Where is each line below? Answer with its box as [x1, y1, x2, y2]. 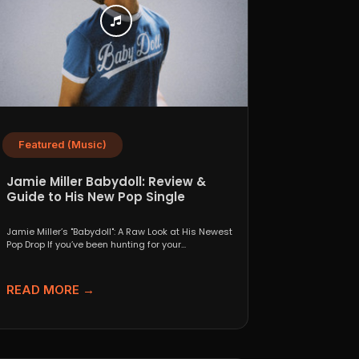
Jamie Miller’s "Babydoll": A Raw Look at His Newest [6, 224, 232, 238]
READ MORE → [6, 281, 95, 297]
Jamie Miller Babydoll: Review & [6, 172, 206, 190]
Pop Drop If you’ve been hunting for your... [6, 237, 186, 251]
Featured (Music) [18, 138, 107, 151]
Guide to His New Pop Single [6, 188, 185, 205]
